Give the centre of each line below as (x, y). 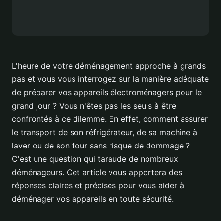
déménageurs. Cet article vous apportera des (97, 172)
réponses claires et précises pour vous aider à (98, 186)
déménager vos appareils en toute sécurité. (93, 199)
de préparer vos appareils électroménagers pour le (107, 92)
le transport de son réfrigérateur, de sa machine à (105, 132)
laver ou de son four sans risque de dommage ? (101, 146)
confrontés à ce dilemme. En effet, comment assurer (110, 119)
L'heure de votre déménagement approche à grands (109, 66)
